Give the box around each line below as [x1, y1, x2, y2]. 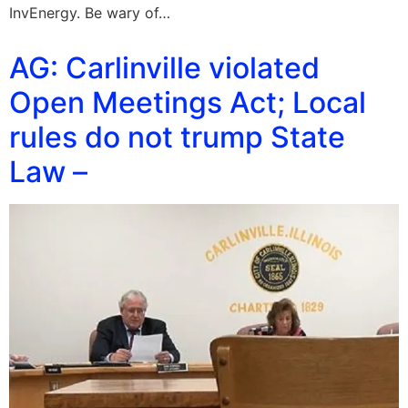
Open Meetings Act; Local [9, 85, 366, 121]
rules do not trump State [9, 119, 345, 156]
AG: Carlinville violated [9, 50, 320, 87]
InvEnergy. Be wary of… [9, 4, 170, 23]
